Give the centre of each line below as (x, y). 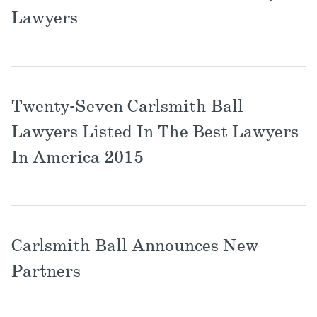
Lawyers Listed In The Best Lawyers (155, 133)
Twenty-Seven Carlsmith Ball (127, 108)
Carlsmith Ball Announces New (135, 247)
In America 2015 (77, 158)
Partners (46, 272)
